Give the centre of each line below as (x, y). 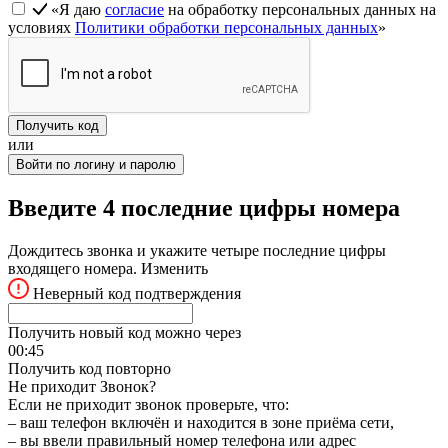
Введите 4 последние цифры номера (204, 208)
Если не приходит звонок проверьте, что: (148, 405)
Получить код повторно (89, 369)
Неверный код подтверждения (137, 294)
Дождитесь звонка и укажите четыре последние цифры (197, 251)
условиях (41, 28)
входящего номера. (74, 269)
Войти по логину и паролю (96, 165)
